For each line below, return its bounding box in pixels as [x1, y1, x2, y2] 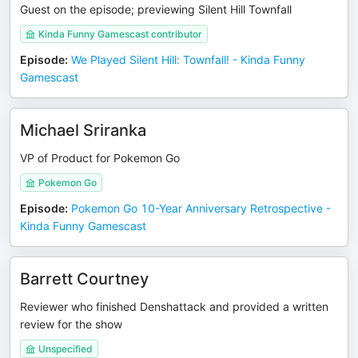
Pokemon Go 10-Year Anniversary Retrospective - [71, 201, 331, 215]
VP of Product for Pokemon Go [20, 151, 180, 165]
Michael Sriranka [20, 121, 146, 140]
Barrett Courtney [20, 269, 149, 288]
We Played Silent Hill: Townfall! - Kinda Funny [71, 53, 305, 66]
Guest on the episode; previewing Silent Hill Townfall [20, 2, 292, 16]
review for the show [20, 317, 122, 331]
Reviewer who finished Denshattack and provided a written [20, 300, 328, 313]
